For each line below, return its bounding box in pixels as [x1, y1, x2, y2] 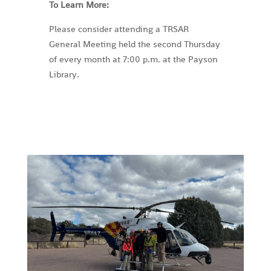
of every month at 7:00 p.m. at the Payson [48, 53, 218, 65]
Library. [48, 68, 79, 80]
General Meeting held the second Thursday [48, 38, 220, 50]
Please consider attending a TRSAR [48, 23, 189, 34]
